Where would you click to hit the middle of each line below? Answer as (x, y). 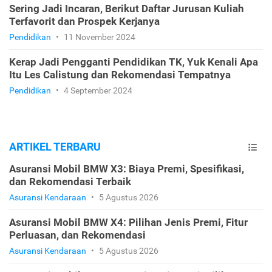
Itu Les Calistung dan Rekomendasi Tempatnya (120, 75)
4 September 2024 (97, 91)
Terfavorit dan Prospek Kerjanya (84, 22)
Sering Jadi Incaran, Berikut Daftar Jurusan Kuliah (127, 9)
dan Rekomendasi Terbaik (70, 182)
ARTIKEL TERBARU (55, 147)
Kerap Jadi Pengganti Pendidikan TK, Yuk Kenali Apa (134, 62)
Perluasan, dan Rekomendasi (77, 235)
